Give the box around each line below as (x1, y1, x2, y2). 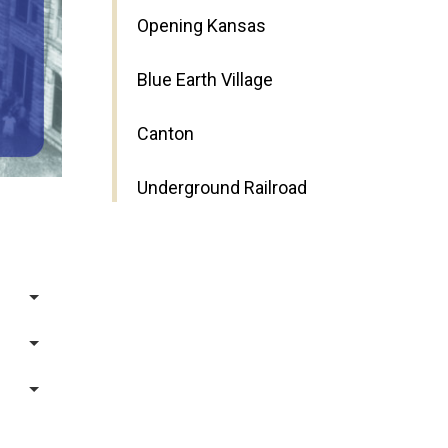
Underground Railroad (137, 177, 307, 199)
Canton (137, 123, 194, 145)
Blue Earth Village (137, 69, 273, 91)
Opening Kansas (137, 15, 266, 37)
